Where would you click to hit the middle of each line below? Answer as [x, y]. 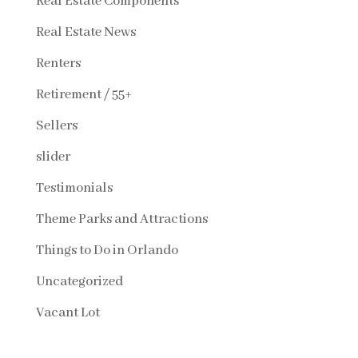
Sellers [56, 125]
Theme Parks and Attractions [121, 219]
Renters [58, 63]
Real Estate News [86, 32]
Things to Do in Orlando [107, 250]
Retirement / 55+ [84, 94]
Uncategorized [79, 281]
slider [53, 157]
